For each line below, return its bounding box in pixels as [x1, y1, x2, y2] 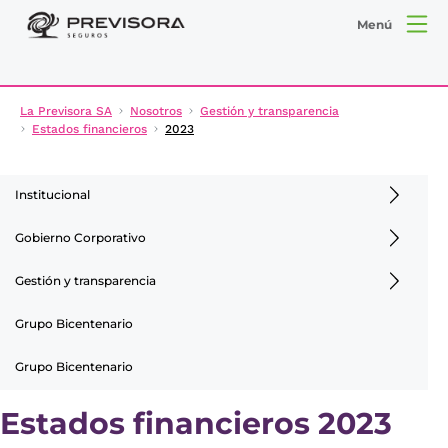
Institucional [15, 186, 90, 202]
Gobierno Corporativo [15, 229, 146, 245]
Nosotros [130, 103, 182, 118]
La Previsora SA [20, 103, 112, 118]
